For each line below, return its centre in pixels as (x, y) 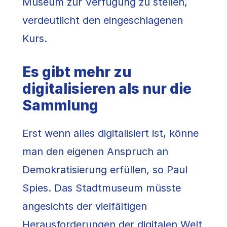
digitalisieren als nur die (107, 89)
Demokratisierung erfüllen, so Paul (105, 170)
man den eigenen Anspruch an (95, 152)
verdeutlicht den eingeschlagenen (103, 21)
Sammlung (60, 106)
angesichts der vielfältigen (85, 206)
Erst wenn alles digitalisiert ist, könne (110, 134)
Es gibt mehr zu (77, 72)
